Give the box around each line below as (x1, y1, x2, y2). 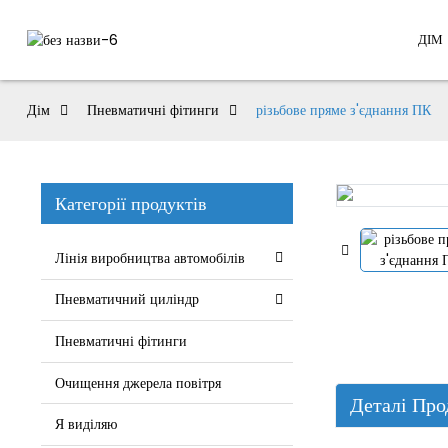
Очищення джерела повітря (54, 372, 221, 393)
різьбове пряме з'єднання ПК (255, 100, 431, 120)
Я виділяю (54, 414, 117, 435)
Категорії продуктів (54, 191, 207, 216)
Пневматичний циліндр (54, 289, 199, 310)
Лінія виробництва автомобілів (54, 247, 245, 268)
